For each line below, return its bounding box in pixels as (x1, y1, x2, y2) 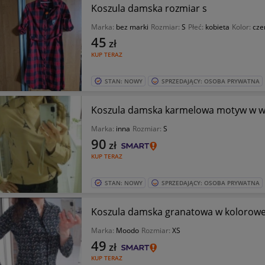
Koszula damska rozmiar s (91, 2, 207, 15)
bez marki (115, 22, 148, 32)
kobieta (205, 22, 230, 32)
